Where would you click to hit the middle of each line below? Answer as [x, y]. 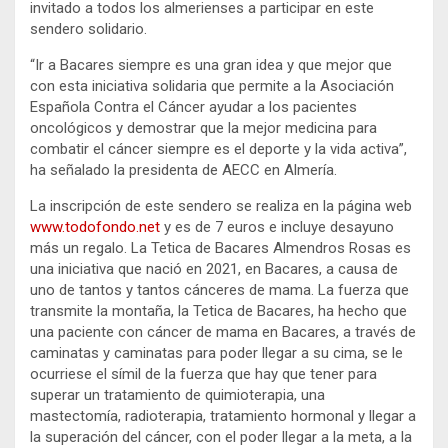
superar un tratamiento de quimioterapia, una [177, 394]
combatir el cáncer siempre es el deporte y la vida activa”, [218, 148]
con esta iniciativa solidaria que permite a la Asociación [212, 85]
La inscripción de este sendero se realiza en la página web [221, 205]
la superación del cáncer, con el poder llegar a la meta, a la [221, 436]
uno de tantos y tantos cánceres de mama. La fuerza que [219, 289]
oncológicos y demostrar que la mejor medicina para [203, 127]
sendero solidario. [88, 28]
